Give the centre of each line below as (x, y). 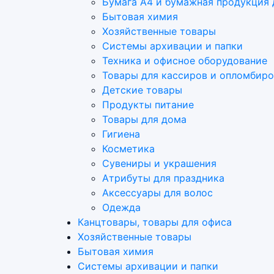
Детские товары (142, 90)
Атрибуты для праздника (163, 178)
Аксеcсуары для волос (157, 193)
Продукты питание (148, 105)
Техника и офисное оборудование (185, 61)
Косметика (128, 149)
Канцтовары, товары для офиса (155, 222)
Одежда (121, 207)
